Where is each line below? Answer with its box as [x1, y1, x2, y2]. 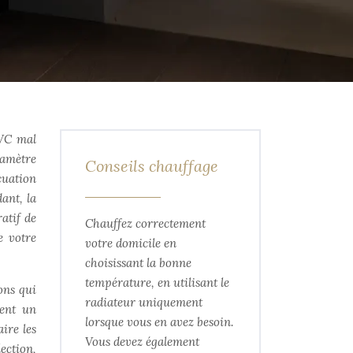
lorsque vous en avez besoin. [85, 314, 233, 329]
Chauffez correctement [85, 216, 206, 231]
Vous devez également [85, 334, 199, 349]
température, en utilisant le [85, 275, 229, 290]
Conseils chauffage [85, 156, 218, 176]
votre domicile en [85, 236, 176, 251]
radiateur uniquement [85, 295, 203, 310]
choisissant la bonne [85, 255, 191, 270]
